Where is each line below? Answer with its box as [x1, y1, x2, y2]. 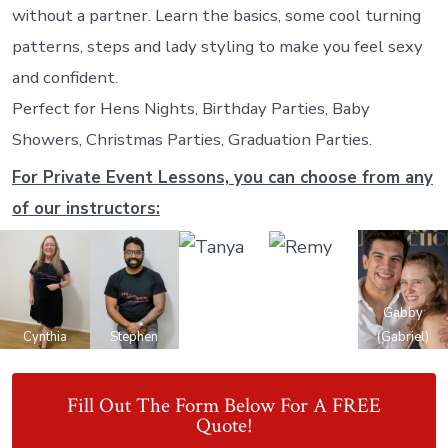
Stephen [110, 328, 159, 347]
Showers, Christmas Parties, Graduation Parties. [11, 128, 372, 152]
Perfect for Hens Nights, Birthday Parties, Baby [11, 97, 370, 121]
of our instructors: [11, 196, 160, 220]
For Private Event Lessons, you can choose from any [11, 165, 433, 189]
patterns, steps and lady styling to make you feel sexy [11, 35, 423, 59]
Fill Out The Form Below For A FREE [67, 391, 381, 419]
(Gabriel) [377, 328, 430, 347]
